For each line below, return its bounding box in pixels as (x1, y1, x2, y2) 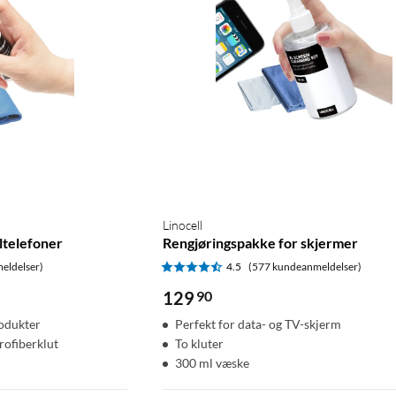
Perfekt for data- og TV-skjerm (175, 316, 341, 331)
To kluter (175, 335, 224, 351)
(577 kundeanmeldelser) (248, 259, 362, 273)
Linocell (163, 217, 202, 232)
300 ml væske (175, 354, 249, 370)
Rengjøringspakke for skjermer (163, 233, 358, 251)
